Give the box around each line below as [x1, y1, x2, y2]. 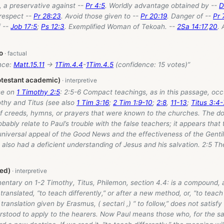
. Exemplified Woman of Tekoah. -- [64, 22, 177, 31]
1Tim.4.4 [55, 60, 83, 69]
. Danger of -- [167, 12, 213, 20]
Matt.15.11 [13, 60, 44, 69]
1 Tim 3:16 [76, 98, 109, 106]
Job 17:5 [10, 22, 37, 31]
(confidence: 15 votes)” [113, 60, 190, 69]
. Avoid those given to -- [61, 12, 140, 20]
